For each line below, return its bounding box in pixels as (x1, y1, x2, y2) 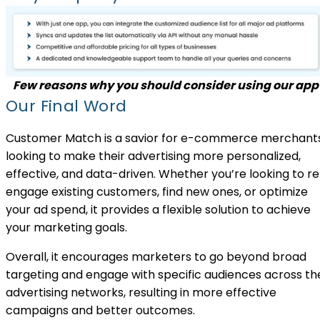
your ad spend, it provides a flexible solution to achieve (6, 201, 311, 218)
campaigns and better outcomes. (6, 301, 198, 319)
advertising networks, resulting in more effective (6, 284, 276, 301)
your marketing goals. (6, 219, 127, 236)
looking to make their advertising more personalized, (6, 147, 301, 164)
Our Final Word (6, 94, 127, 117)
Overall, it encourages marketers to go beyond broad (6, 248, 306, 265)
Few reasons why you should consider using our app (13, 77, 319, 94)
